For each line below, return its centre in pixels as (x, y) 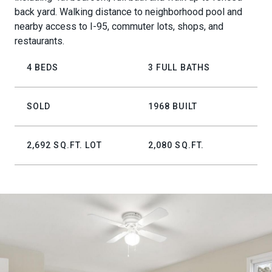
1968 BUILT (173, 106)
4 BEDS (43, 67)
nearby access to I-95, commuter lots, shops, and (119, 26)
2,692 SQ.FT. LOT (65, 145)
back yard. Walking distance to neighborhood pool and (128, 12)
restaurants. (39, 41)
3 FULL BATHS (179, 67)
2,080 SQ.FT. (176, 145)
